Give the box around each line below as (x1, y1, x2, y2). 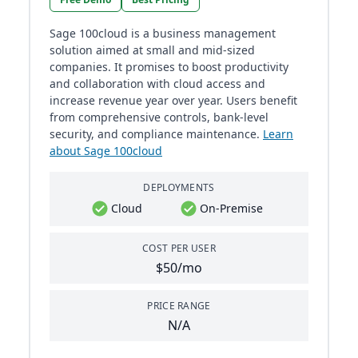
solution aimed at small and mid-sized (50, 42, 255, 58)
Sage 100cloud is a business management (50, 26, 276, 42)
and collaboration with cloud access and (50, 76, 265, 92)
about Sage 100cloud (50, 143, 162, 159)
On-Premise (200, 201, 264, 217)
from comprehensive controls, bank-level (50, 109, 268, 125)
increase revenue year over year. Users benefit (50, 93, 297, 109)
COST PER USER (142, 241, 216, 256)
